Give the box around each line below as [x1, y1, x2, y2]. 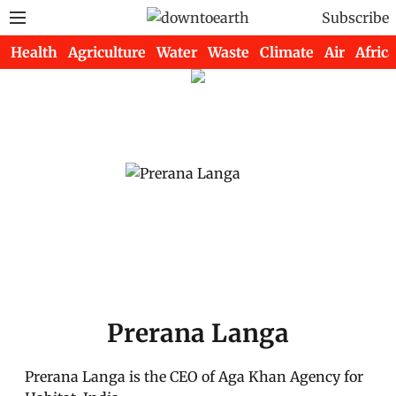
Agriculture [68, 43, 146, 61]
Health [11, 43, 57, 61]
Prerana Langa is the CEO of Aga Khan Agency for [25, 368, 363, 385]
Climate [260, 43, 314, 61]
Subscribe [322, 9, 389, 27]
